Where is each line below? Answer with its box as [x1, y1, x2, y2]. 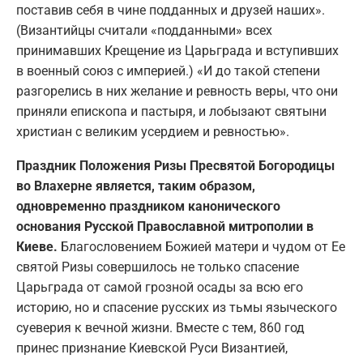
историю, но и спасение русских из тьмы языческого [16, 299, 337, 315]
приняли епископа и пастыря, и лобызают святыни [16, 103, 327, 119]
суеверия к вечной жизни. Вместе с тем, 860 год [16, 319, 305, 335]
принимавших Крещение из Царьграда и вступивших [16, 42, 339, 58]
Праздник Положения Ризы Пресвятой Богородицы [16, 157, 335, 173]
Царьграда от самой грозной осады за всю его [16, 279, 303, 295]
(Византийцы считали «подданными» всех [16, 22, 272, 38]
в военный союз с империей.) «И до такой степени [16, 62, 320, 79]
